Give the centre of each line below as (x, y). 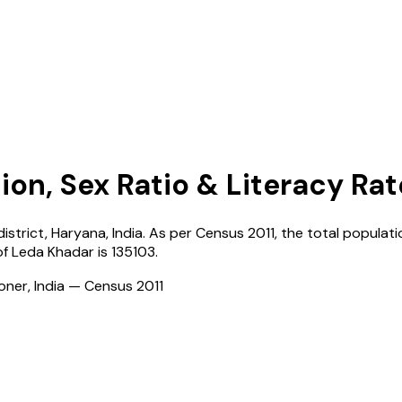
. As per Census (193, 232)
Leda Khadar (53, 251)
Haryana (79, 232)
